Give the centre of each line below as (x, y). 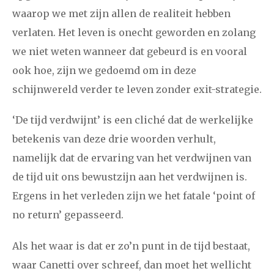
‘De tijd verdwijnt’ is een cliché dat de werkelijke (133, 120)
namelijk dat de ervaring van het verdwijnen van (132, 158)
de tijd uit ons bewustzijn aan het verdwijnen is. (130, 177)
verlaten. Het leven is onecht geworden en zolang (134, 33)
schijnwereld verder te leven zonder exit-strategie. (137, 90)
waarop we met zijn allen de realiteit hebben (121, 14)
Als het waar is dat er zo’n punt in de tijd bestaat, (131, 246)
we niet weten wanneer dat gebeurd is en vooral (130, 52)
